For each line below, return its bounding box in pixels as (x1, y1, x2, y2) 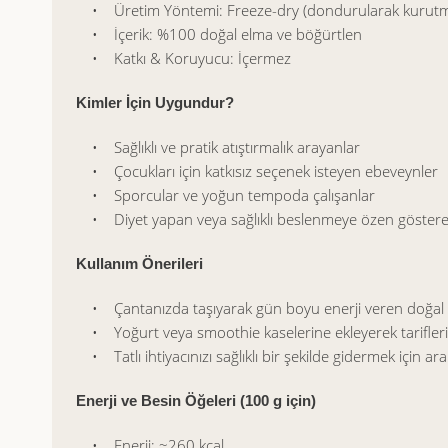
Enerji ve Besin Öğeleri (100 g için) (76, 392, 316, 409)
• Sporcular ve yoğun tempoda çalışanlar (76, 185, 375, 205)
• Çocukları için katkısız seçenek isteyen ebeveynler (76, 161, 438, 181)
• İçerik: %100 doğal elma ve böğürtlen (76, 24, 362, 44)
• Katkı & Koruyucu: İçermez (76, 48, 291, 68)
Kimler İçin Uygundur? (76, 94, 234, 111)
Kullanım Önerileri (76, 255, 203, 272)
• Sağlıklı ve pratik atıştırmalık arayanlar (76, 137, 360, 157)
